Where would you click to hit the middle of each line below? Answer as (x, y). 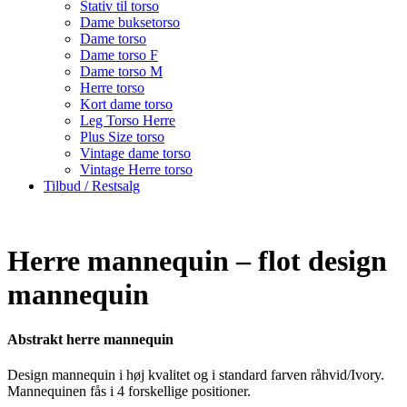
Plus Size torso (122, 136)
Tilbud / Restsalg (92, 185)
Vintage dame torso (135, 153)
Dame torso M (121, 71)
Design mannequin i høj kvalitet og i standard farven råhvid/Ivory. (196, 374)
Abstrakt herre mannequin (90, 339)
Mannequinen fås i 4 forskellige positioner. (129, 391)
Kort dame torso (126, 104)
